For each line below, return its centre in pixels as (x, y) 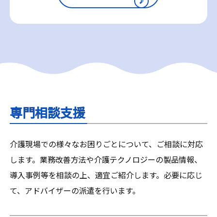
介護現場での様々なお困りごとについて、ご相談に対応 (106, 144)
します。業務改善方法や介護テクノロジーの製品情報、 (106, 160)
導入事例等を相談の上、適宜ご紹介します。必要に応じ (106, 175)
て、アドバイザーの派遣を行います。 (75, 191)
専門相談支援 (47, 112)
